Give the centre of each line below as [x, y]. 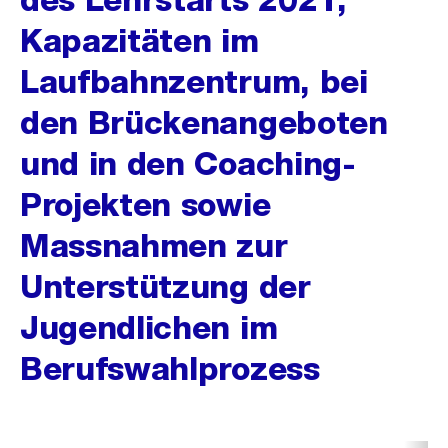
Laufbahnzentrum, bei [194, 81]
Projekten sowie [145, 204]
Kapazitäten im [139, 40]
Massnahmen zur [154, 245]
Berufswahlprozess [170, 368]
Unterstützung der [165, 286]
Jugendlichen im [149, 327]
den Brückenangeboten [204, 122]
